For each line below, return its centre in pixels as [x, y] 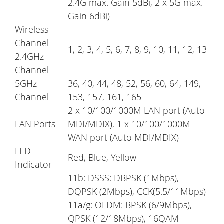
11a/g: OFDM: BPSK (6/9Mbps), [130, 205]
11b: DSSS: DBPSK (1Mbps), [123, 178]
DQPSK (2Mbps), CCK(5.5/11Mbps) [137, 192]
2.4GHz [29, 57]
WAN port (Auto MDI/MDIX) [123, 138]
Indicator [33, 165]
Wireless [32, 30]
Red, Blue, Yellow [102, 158]
